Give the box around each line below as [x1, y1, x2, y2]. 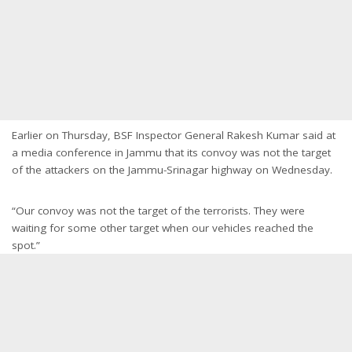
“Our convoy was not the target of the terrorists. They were [12, 203, 305, 218]
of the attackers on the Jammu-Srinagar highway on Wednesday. [12, 162, 332, 177]
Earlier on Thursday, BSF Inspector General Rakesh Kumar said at [12, 127, 335, 142]
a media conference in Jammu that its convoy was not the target [12, 145, 331, 159]
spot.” [12, 237, 40, 252]
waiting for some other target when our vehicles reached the [12, 220, 313, 235]
